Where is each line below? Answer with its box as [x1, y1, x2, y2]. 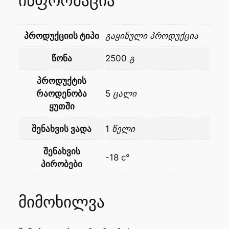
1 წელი [105, 123, 135, 134]
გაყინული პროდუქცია [105, 30, 198, 41]
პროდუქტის [37, 75, 87, 86]
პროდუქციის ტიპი [24, 30, 100, 41]
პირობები [41, 158, 83, 169]
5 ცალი [105, 88, 136, 99]
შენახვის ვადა [32, 123, 92, 134]
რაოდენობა [36, 88, 87, 99]
